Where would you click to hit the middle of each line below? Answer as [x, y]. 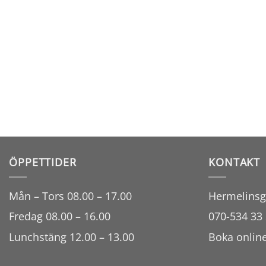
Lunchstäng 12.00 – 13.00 [72, 237]
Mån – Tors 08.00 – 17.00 [70, 196]
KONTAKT [235, 162]
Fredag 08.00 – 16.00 [60, 216]
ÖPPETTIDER [43, 162]
